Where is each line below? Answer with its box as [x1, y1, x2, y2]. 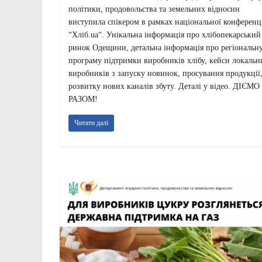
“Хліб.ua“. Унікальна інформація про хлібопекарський [68, 30, 261, 40]
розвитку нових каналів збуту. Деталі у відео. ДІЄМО [68, 82, 260, 91]
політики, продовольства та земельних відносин [68, 5, 240, 14]
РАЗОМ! [68, 95, 98, 104]
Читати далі [74, 119, 108, 127]
